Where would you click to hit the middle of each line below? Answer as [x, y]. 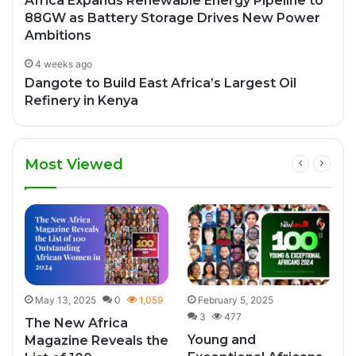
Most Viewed [74, 165]
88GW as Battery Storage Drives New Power [173, 18]
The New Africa [76, 323]
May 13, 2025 [66, 300]
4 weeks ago [64, 64]
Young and [222, 340]
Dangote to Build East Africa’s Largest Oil [161, 83]
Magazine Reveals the [97, 341]
